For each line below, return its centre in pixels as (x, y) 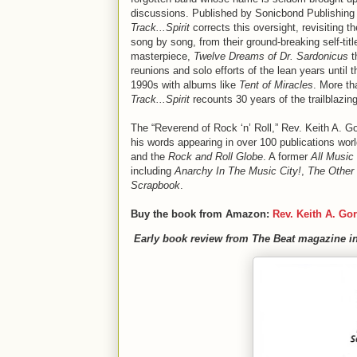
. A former (287, 156)
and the (149, 156)
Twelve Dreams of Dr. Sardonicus (271, 56)
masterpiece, (162, 56)
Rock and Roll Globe (216, 156)
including (153, 171)
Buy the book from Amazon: (202, 214)
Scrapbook (155, 185)
